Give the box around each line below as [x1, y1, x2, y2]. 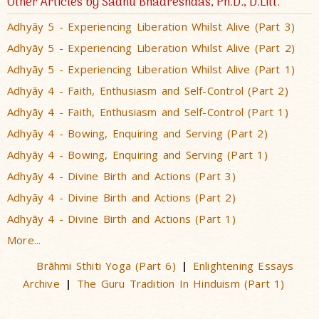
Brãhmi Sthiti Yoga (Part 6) [36, 258, 176, 273]
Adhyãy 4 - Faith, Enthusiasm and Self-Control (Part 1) [7, 105, 288, 119]
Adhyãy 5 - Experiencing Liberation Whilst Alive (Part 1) [7, 62, 296, 76]
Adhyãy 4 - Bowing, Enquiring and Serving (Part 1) [7, 147, 268, 162]
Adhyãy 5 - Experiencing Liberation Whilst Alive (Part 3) [7, 19, 296, 33]
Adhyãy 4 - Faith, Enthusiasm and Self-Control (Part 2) [7, 83, 288, 98]
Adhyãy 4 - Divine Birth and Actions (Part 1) [7, 211, 236, 226]
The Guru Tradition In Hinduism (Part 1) [76, 276, 285, 291]
